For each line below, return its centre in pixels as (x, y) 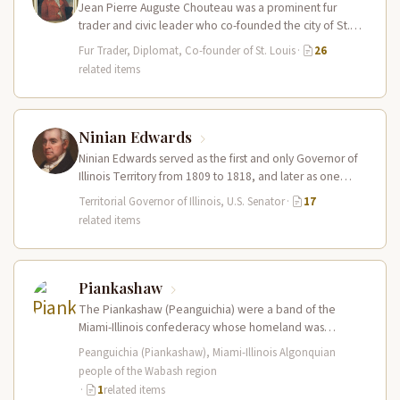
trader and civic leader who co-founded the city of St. (214, 25)
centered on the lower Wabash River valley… (194, 345)
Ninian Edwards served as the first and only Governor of (218, 158)
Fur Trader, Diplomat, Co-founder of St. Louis (187, 51)
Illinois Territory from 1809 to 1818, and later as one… (215, 176)
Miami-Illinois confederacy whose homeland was (201, 327)
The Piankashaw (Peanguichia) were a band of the (207, 309)
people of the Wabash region (148, 371)
